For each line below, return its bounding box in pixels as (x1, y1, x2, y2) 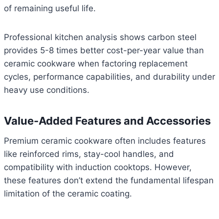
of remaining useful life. (4, 3, 96, 14)
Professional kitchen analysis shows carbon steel (4, 32, 197, 43)
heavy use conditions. (4, 85, 89, 95)
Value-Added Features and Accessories (4, 114, 211, 128)
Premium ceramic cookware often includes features (4, 136, 206, 146)
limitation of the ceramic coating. (4, 189, 132, 199)
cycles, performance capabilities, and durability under (4, 72, 215, 82)
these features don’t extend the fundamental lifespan (4, 175, 214, 186)
